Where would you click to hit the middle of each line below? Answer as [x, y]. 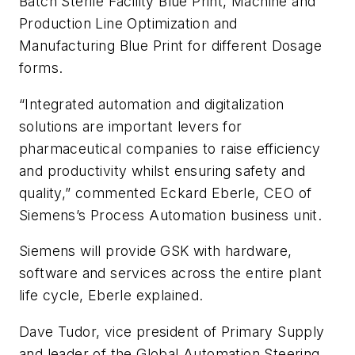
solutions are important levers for [131, 126]
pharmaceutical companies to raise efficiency [170, 148]
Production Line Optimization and [128, 24]
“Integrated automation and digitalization [152, 104]
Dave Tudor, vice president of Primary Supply [172, 331]
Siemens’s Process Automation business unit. [171, 215]
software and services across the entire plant [170, 273]
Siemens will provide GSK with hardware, [156, 251]
